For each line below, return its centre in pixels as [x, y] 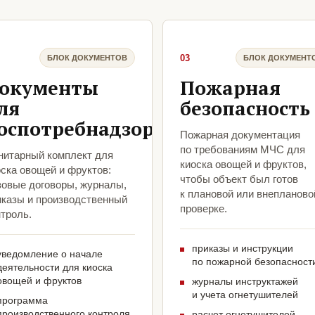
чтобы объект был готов [239, 179]
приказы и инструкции [243, 249]
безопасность [245, 109]
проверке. [204, 209]
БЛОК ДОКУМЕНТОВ [87, 57]
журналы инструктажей [245, 282]
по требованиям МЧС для [243, 150]
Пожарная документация [240, 135]
